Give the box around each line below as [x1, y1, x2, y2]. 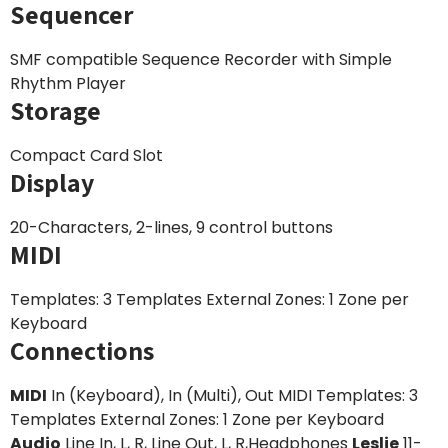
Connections [10, 333, 154, 367]
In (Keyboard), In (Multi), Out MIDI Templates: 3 [47, 384, 418, 407]
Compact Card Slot [10, 144, 163, 167]
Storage [10, 93, 101, 127]
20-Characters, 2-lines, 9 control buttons [10, 216, 333, 239]
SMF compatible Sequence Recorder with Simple [10, 48, 392, 71]
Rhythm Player [10, 72, 126, 95]
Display [10, 165, 94, 199]
